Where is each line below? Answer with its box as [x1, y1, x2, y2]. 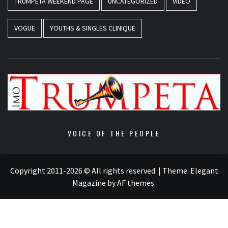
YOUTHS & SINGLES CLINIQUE [50, 23, 135, 33]
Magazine [72, 178, 106, 188]
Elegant [190, 165, 218, 176]
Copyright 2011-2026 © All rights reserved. [10, 165, 158, 176]
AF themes [117, 178, 154, 188]
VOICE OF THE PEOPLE [67, 128, 161, 139]
